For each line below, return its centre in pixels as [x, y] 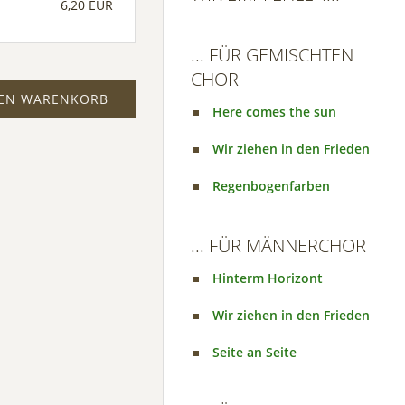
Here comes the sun [274, 112]
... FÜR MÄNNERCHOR [278, 245]
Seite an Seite [254, 352]
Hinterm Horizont [268, 278]
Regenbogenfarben [271, 186]
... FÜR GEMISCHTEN [272, 55]
